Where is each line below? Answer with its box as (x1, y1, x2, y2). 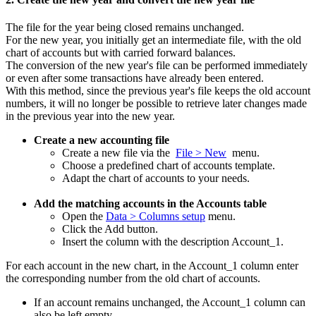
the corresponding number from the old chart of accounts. (6, 272, 260, 284)
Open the (62, 209, 106, 222)
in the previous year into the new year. (6, 109, 175, 122)
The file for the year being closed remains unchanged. (6, 20, 244, 33)
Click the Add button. (62, 222, 158, 235)
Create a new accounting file (34, 133, 169, 146)
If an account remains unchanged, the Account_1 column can (34, 296, 305, 308)
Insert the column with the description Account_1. (62, 235, 284, 248)
